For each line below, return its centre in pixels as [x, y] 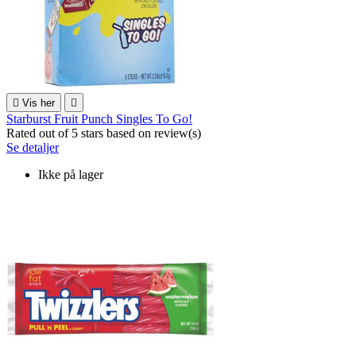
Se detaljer [33, 147]
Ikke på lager [71, 174]
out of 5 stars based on [97, 133]
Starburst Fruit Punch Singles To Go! [99, 118]
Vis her [39, 103]
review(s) [178, 133]
